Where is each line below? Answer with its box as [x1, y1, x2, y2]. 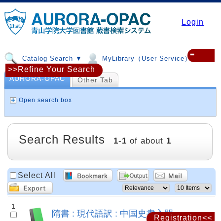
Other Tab [77, 76, 113, 84]
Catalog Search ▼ [20, 55, 82, 63]
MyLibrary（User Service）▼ [100, 55, 198, 63]
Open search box [19, 97, 72, 104]
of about [126, 136, 166, 146]
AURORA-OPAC [9, 74, 65, 82]
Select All [18, 171, 56, 180]
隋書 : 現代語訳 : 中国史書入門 [52, 208, 173, 219]
